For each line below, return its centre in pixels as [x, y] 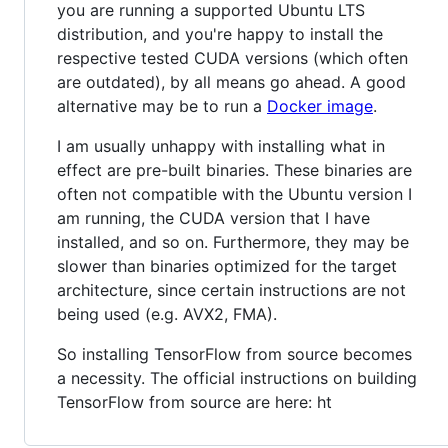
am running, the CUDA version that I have [213, 217]
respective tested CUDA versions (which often [232, 57]
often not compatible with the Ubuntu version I [234, 193]
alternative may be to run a [162, 105]
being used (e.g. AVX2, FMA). [167, 313]
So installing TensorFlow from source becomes [234, 353]
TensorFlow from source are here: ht [194, 401]
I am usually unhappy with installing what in [221, 145]
